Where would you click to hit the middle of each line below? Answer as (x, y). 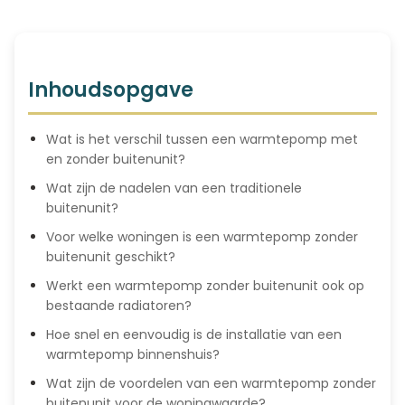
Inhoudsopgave (111, 90)
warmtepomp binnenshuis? (133, 354)
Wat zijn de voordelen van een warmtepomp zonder (211, 383)
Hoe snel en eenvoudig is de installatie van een (194, 334)
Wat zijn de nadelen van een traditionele (174, 188)
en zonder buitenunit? (116, 159)
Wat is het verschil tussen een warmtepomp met (202, 139)
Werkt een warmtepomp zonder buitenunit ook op (205, 286)
